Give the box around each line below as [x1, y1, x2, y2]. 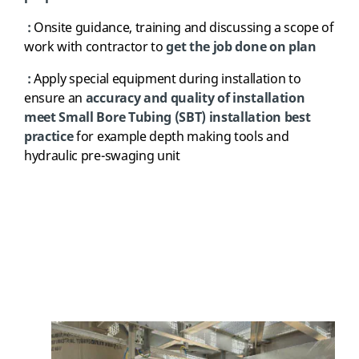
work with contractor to [24, 38, 163, 57]
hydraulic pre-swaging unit [24, 147, 180, 166]
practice [24, 127, 74, 147]
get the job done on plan [163, 38, 317, 57]
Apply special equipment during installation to [34, 70, 301, 89]
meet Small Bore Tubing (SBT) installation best [24, 108, 311, 127]
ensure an [24, 89, 86, 108]
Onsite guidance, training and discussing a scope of [34, 18, 334, 38]
